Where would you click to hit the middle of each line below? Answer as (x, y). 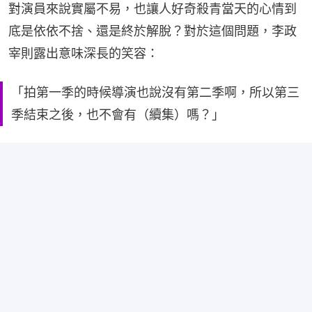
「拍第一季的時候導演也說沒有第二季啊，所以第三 (155, 92)
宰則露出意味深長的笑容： (84, 53)
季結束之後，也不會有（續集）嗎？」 (118, 114)
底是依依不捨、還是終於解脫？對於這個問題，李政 (153, 31)
